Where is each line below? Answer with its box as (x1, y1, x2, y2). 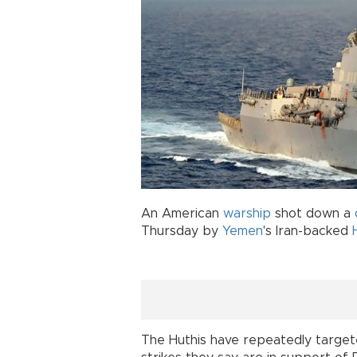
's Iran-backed (263, 224, 352, 237)
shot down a (271, 206, 355, 220)
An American (141, 206, 223, 220)
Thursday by (141, 224, 222, 237)
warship (223, 206, 271, 220)
